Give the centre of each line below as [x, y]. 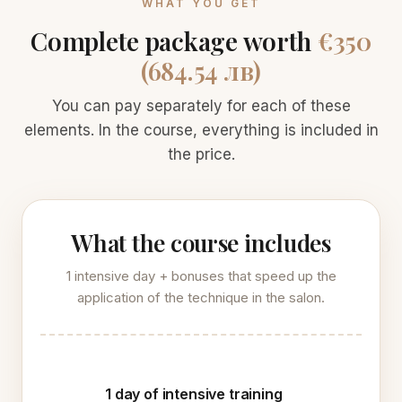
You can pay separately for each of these [201, 106]
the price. [201, 154]
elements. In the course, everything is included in [201, 130]
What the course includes [201, 243]
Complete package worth [174, 41]
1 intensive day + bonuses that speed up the [201, 276]
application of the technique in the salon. [201, 297]
